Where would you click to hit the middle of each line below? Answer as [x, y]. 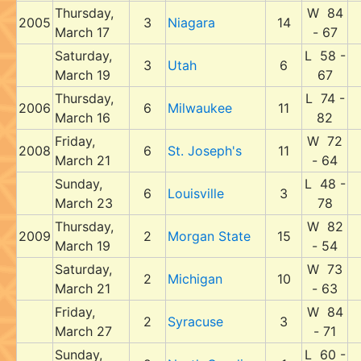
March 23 [84, 203]
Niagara [191, 23]
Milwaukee [200, 108]
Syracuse [195, 322]
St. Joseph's [205, 151]
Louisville [196, 193]
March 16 [83, 118]
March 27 [83, 331]
